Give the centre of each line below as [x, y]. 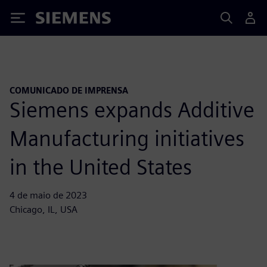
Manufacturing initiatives [127, 138]
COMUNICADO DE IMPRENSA [69, 90]
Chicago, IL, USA [44, 209]
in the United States [101, 167]
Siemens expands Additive [132, 109]
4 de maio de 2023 [48, 195]
